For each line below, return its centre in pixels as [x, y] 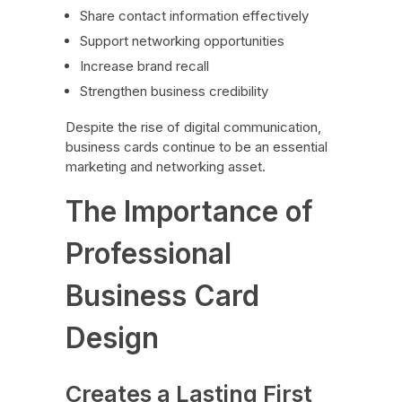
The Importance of [189, 211]
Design [112, 337]
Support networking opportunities [183, 40]
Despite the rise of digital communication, [193, 127]
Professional [148, 253]
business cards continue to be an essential [196, 146]
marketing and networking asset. [165, 166]
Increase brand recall [145, 66]
